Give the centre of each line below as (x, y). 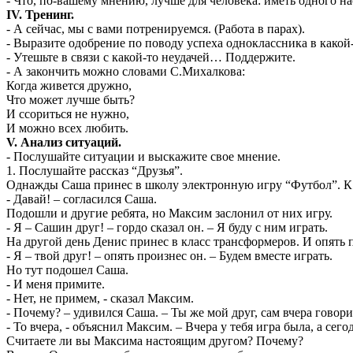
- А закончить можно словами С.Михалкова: (126, 71)
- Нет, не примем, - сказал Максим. (100, 298)
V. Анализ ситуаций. (64, 142)
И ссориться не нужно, (68, 113)
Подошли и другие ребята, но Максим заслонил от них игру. (169, 213)
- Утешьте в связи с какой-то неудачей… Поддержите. (151, 57)
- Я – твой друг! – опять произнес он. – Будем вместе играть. (169, 255)
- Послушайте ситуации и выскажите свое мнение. (143, 156)
